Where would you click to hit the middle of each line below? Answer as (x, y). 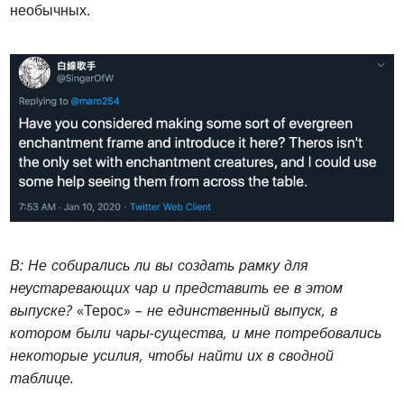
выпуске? (44, 310)
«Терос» (104, 310)
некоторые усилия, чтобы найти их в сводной (172, 355)
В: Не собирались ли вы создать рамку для (160, 265)
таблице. (42, 377)
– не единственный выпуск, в (234, 310)
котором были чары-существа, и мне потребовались (196, 332)
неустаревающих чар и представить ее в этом (177, 287)
